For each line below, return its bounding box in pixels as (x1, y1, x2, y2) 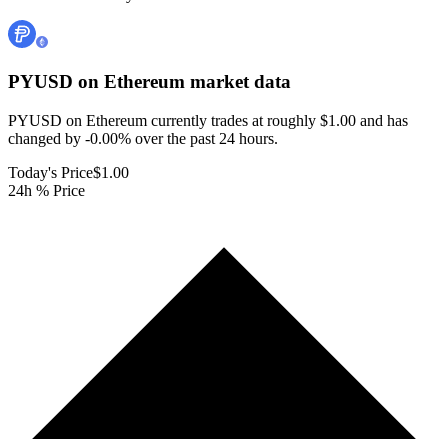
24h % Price (8, 181, 85, 199)
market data (185, 71, 291, 93)
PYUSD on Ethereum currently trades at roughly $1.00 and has (8, 111, 408, 129)
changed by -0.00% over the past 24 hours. (8, 129, 278, 147)
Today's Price (8, 163, 93, 181)
